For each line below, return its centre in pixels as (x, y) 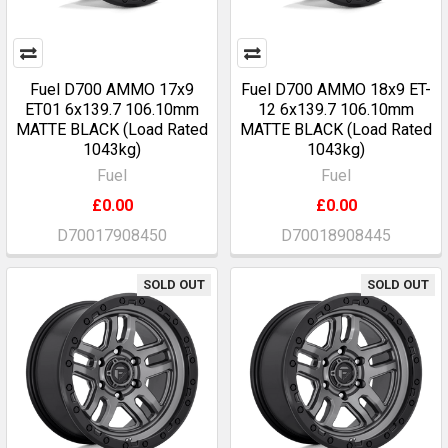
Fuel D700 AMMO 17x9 (112, 89)
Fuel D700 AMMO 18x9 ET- (336, 89)
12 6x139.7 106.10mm (336, 109)
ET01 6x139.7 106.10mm (112, 109)
